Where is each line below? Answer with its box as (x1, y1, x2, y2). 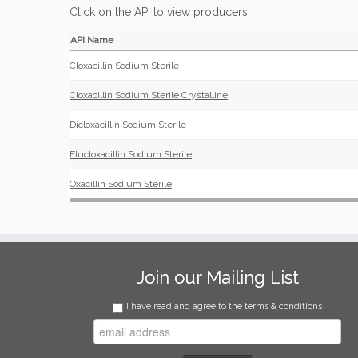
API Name (70, 34, 113, 46)
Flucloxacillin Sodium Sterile (70, 149, 192, 160)
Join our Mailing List (136, 267, 299, 288)
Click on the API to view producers (70, 6, 248, 18)
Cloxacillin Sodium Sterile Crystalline (70, 89, 228, 101)
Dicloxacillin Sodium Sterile (70, 119, 186, 130)
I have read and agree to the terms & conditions (126, 301, 322, 312)
